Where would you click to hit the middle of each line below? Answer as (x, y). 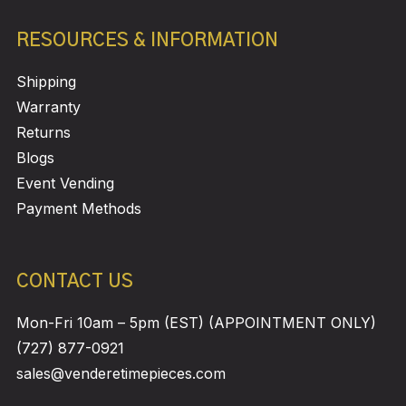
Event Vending (65, 183)
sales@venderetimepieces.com (121, 373)
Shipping (46, 81)
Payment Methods (78, 208)
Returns (43, 132)
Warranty (48, 106)
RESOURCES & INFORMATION (147, 40)
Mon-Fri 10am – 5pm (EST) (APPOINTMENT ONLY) (196, 322)
